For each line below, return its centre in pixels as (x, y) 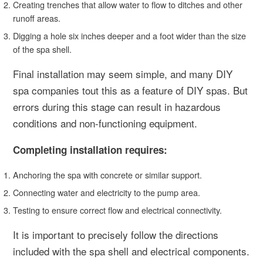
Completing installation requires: (90, 149)
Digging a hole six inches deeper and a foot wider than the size (129, 35)
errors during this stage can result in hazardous (117, 106)
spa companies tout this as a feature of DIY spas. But (130, 90)
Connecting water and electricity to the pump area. (107, 192)
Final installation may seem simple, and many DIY (123, 73)
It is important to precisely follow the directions (116, 234)
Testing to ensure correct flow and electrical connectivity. (117, 210)
